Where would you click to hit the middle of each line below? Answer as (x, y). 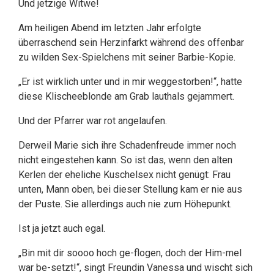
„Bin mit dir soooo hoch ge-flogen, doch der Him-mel (130, 253)
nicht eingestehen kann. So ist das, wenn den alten (125, 160)
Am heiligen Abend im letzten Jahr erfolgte (110, 28)
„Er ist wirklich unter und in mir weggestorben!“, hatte (130, 82)
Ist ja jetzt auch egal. (62, 228)
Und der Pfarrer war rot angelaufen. (93, 121)
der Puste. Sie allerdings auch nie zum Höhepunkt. (125, 204)
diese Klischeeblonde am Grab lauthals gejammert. (126, 96)
